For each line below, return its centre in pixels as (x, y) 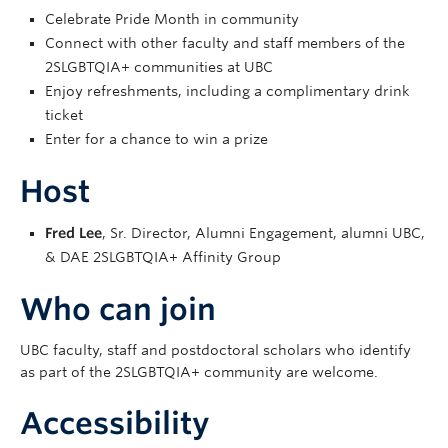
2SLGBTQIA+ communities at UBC (159, 66)
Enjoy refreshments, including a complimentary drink (227, 90)
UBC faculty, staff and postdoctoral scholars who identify (215, 349)
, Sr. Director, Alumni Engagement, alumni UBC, (263, 232)
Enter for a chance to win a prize (156, 138)
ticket (64, 114)
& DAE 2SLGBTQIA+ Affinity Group (163, 256)
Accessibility (115, 422)
